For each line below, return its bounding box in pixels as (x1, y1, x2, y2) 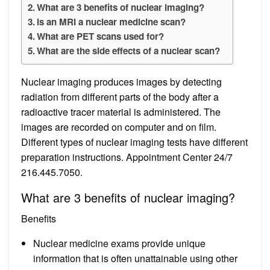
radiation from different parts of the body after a (21, 89, 219, 104)
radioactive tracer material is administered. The (21, 104, 221, 119)
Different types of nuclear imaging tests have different (21, 134, 248, 149)
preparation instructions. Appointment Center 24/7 (21, 149, 233, 164)
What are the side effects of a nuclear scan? (37, 43, 221, 57)
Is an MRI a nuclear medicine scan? (37, 14, 186, 28)
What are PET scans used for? (37, 29, 165, 43)
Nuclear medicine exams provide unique (33, 236, 206, 250)
